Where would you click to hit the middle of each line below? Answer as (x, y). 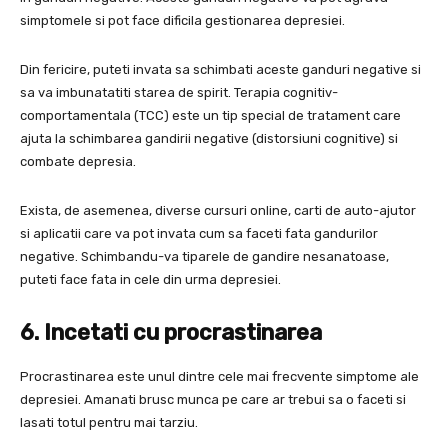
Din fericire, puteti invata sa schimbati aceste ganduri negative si (220, 70)
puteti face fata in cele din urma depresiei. (150, 280)
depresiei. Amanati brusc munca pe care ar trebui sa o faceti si (213, 400)
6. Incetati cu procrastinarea (171, 333)
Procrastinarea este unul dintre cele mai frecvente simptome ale (219, 377)
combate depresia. (78, 162)
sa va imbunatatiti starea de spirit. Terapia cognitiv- (179, 93)
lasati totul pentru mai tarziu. (109, 423)
